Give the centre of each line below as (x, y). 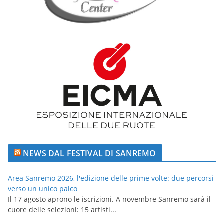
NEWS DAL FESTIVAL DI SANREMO (90, 154)
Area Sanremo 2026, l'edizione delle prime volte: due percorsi (111, 178)
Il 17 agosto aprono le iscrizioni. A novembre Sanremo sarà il (109, 199)
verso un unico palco (43, 189)
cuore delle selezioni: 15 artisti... (62, 210)
